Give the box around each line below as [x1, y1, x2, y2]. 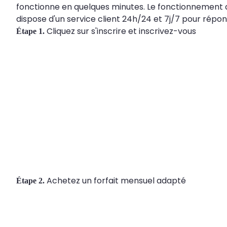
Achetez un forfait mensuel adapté [45, 174, 186, 186]
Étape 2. [16, 176, 45, 185]
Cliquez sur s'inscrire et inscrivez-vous [45, 25, 196, 37]
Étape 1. [16, 27, 45, 35]
